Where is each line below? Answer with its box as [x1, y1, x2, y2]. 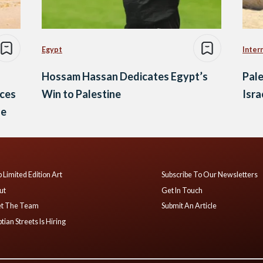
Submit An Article [161, 201, 217, 211]
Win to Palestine [42, 87, 121, 100]
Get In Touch [161, 186, 203, 195]
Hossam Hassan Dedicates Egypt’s [42, 69, 208, 83]
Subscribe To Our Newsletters [161, 170, 258, 180]
